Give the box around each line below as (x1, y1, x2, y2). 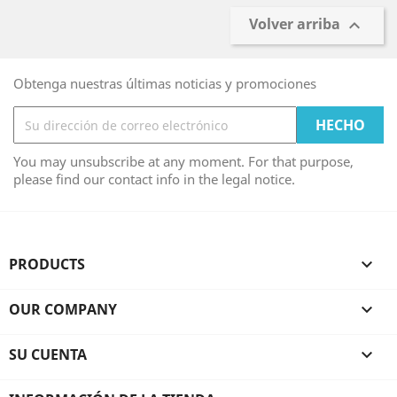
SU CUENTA (9, 345, 87, 364)
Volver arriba (249, 14, 344, 35)
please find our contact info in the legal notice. (13, 170, 295, 188)
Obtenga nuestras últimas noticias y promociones (13, 74, 316, 92)
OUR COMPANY (9, 300, 117, 319)
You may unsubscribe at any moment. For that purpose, (13, 152, 354, 170)
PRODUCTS (9, 254, 85, 274)
